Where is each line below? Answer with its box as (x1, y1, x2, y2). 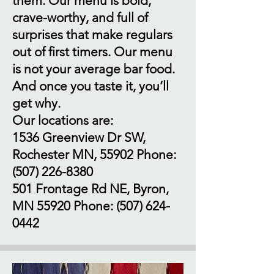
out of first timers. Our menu (12, 44, 172, 59)
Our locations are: (12, 113, 113, 128)
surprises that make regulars (12, 27, 172, 42)
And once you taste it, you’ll (12, 78, 169, 94)
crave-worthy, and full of (12, 10, 148, 25)
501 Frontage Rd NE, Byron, (12, 181, 169, 196)
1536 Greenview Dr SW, (12, 130, 146, 145)
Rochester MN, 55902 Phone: (12, 147, 176, 162)
